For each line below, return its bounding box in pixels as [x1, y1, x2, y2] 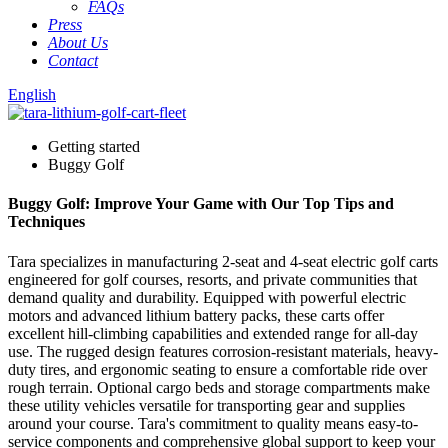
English [8, 86, 56, 103]
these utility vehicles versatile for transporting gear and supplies [8, 396, 405, 414]
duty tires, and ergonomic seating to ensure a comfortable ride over [8, 360, 427, 378]
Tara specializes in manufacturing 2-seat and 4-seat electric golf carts [8, 252, 438, 270]
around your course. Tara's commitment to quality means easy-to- [8, 414, 418, 432]
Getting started [48, 138, 140, 155]
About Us [48, 34, 108, 51]
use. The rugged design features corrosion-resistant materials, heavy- [8, 342, 438, 360]
